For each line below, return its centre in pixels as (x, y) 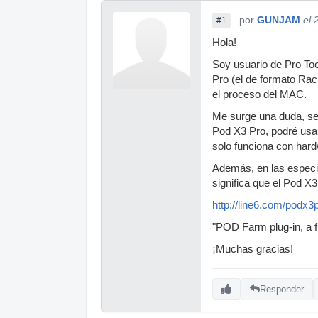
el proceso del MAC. (259, 94)
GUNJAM (279, 20)
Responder (282, 289)
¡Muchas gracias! (253, 249)
